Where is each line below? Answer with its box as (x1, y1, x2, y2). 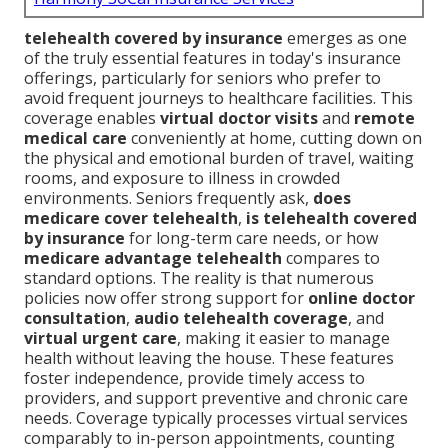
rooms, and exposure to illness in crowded (24, 167, 340, 190)
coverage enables (24, 107, 160, 130)
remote (354, 107, 415, 130)
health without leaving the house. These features (24, 347, 394, 370)
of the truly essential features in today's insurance (24, 47, 401, 70)
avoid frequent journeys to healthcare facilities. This (24, 87, 413, 110)
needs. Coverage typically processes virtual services (24, 407, 408, 430)
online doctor (308, 287, 415, 310)
